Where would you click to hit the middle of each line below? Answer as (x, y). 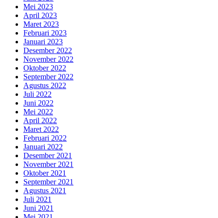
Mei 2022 (38, 112)
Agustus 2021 (45, 191)
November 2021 (48, 164)
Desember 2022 (48, 51)
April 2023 (40, 16)
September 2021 (48, 182)
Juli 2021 (37, 200)
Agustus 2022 (45, 86)
